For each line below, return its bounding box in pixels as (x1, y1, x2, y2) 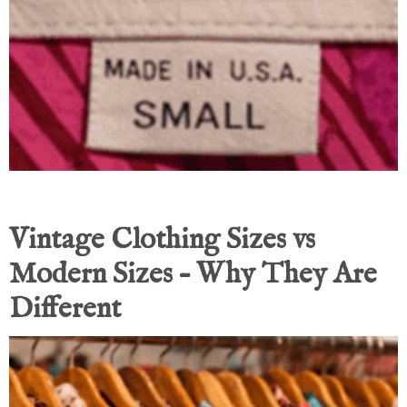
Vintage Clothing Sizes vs (9, 222, 315, 260)
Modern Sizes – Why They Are (9, 256, 377, 294)
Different (9, 291, 121, 329)
